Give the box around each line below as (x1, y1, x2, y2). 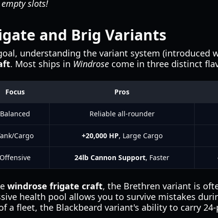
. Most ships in (10, 58, 73, 70)
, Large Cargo (118, 131, 163, 140)
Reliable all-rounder (89, 109, 155, 118)
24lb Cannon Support (74, 153, 145, 162)
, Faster (145, 153, 169, 162)
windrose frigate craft (7, 180, 103, 192)
